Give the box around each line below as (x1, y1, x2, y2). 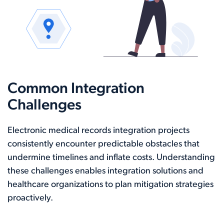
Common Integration (7, 81, 144, 97)
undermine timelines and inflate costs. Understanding (7, 153, 215, 162)
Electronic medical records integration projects (7, 126, 189, 135)
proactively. (7, 193, 53, 203)
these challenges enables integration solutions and (7, 166, 203, 176)
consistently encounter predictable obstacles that (7, 139, 199, 149)
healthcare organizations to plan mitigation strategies (7, 180, 213, 189)
